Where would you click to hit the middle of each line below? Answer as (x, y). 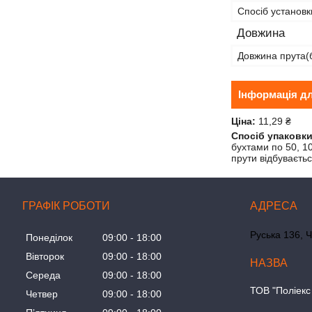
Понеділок (49, 238)
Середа (43, 275)
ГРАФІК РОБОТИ (66, 206)
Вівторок (45, 257)
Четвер (42, 294)
